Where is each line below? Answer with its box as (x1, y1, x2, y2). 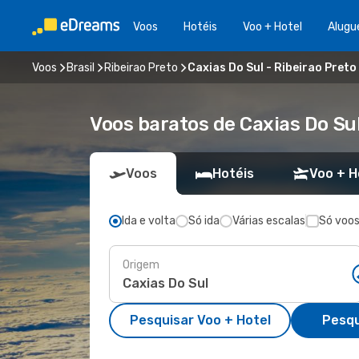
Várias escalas (232, 214, 305, 228)
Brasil (67, 60, 95, 75)
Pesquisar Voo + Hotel (129, 313, 271, 328)
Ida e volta (122, 214, 175, 228)
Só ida (188, 214, 220, 228)
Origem (123, 257, 159, 272)
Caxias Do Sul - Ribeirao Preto (188, 60, 357, 75)
